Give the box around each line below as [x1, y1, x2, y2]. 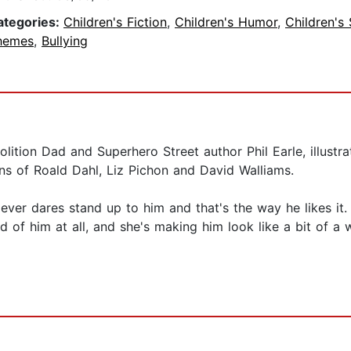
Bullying [42, 33, 88, 49]
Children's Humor [175, 14, 277, 31]
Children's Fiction [63, 14, 167, 31]
